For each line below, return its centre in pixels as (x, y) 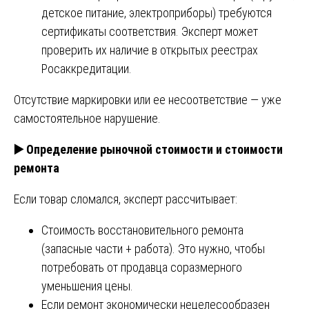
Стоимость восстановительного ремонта (142, 230)
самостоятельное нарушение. (87, 118)
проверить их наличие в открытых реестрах (150, 50)
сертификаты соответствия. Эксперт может (150, 31)
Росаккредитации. (87, 68)
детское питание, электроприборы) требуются (157, 12)
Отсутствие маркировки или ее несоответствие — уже (148, 99)
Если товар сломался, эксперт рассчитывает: (126, 199)
